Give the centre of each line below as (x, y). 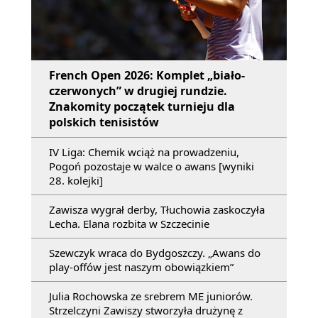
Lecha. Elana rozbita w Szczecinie (129, 223)
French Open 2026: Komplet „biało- (147, 75)
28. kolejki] (76, 180)
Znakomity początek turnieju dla (142, 106)
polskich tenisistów (104, 122)
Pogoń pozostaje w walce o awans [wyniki (152, 166)
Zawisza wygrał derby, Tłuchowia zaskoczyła (157, 209)
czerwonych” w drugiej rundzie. (138, 91)
